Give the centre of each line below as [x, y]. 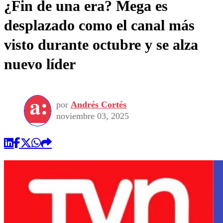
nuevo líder [40, 64]
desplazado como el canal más [99, 25]
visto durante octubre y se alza [101, 44]
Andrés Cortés [99, 105]
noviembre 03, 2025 [93, 116]
